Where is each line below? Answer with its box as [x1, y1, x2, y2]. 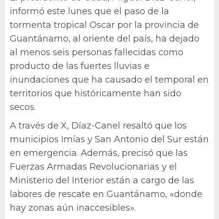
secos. [10, 102, 36, 112]
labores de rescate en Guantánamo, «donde [10, 189, 202, 199]
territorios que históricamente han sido [10, 88, 181, 99]
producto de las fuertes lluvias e [10, 61, 150, 71]
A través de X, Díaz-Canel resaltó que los [10, 120, 187, 131]
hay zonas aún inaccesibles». [10, 202, 136, 213]
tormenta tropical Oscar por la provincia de [10, 20, 199, 30]
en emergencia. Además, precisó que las [10, 148, 188, 158]
